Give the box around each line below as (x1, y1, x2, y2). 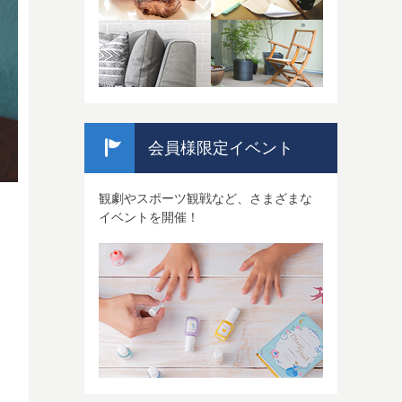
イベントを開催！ (98, 210, 199, 225)
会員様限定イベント (148, 139, 293, 158)
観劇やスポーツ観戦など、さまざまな (98, 191, 312, 206)
